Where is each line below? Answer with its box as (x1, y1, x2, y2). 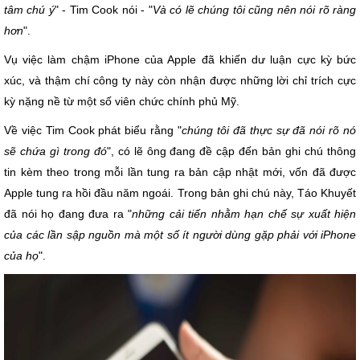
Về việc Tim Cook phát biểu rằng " (4, 124, 182, 137)
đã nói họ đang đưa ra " (4, 207, 132, 220)
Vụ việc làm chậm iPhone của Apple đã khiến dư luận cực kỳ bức (4, 53, 356, 66)
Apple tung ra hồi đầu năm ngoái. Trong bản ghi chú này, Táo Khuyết (4, 186, 356, 199)
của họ (4, 249, 39, 262)
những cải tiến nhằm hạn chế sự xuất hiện (132, 207, 356, 220)
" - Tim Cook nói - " (54, 3, 153, 16)
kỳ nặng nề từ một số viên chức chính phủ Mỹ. (4, 95, 239, 108)
